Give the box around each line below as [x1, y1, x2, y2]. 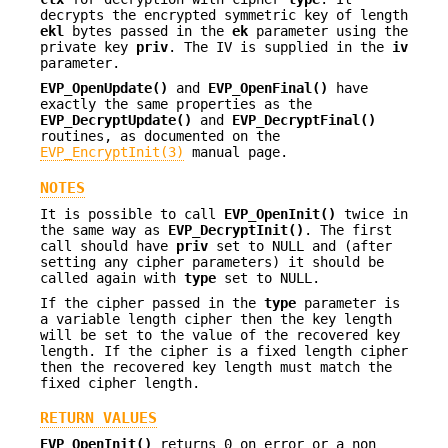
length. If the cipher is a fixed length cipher [40, 342, 408, 359]
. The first [304, 222, 392, 239]
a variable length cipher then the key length [40, 310, 392, 327]
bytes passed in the [64, 23, 232, 40]
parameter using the [248, 23, 408, 40]
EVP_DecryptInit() [168, 222, 304, 239]
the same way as [40, 222, 168, 239]
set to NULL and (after [208, 238, 392, 255]
